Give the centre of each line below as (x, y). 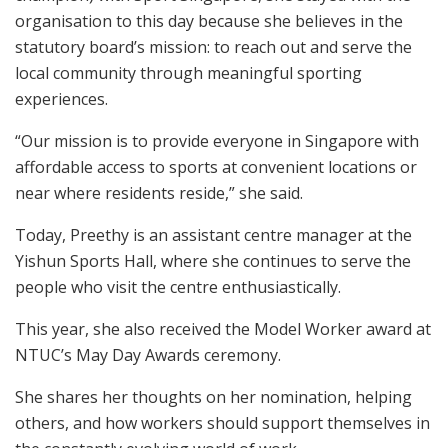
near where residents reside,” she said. (159, 192)
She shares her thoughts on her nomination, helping (213, 396)
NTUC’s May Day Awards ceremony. (148, 354)
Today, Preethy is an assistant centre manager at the (213, 234)
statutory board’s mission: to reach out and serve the (213, 46)
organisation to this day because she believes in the (209, 20)
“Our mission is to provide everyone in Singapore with (217, 140)
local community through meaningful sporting (188, 72)
